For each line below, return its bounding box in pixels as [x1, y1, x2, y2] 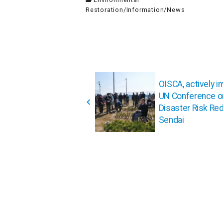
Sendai [158, 115, 184, 125]
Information [126, 6, 164, 14]
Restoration [86, 6, 123, 14]
